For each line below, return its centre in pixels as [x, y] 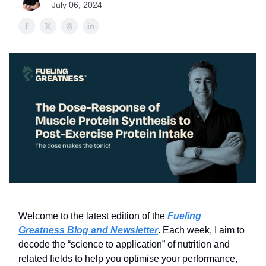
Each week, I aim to [204, 230]
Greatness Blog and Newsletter [88, 230]
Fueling [184, 216]
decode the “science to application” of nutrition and [124, 245]
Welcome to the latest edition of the [93, 216]
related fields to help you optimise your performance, [128, 259]
